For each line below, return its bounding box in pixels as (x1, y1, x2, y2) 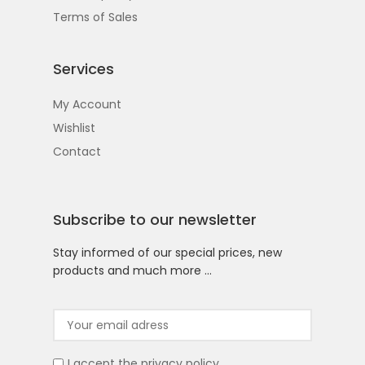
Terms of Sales (53, 9, 138, 26)
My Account (53, 96, 121, 113)
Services (53, 59, 114, 80)
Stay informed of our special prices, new (53, 244, 282, 262)
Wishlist (53, 120, 95, 137)
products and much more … (53, 262, 212, 279)
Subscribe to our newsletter (53, 209, 257, 231)
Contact (53, 143, 101, 161)
